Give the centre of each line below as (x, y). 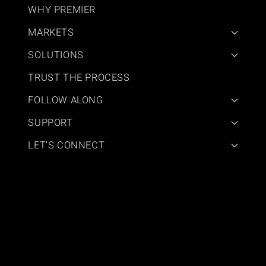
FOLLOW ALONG (66, 100)
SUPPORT (50, 123)
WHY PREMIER (62, 10)
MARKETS (51, 33)
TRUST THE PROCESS (79, 78)
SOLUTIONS (56, 55)
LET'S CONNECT (66, 145)
